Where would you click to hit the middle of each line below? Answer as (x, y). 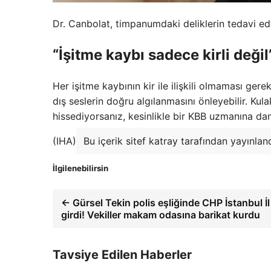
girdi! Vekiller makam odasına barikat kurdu (161, 215)
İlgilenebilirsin (80, 168)
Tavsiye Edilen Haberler (122, 255)
